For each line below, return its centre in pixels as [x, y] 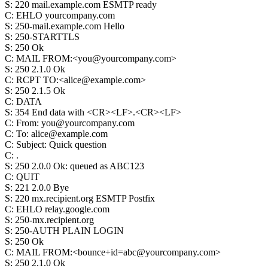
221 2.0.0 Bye [42, 188]
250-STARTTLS [47, 37]
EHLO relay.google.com [63, 209]
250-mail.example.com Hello [70, 26]
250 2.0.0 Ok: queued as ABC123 [80, 166]
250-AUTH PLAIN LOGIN [69, 231]
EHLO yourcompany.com [66, 15]
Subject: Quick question [61, 144]
